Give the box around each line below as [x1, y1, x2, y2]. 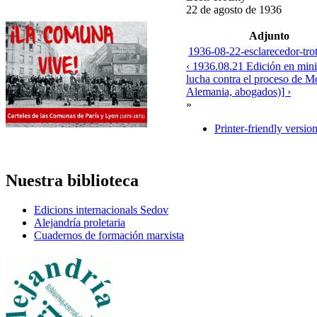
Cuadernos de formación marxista [34, 229, 184, 242]
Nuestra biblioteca [6, 171, 139, 190]
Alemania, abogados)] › [186, 85, 291, 98]
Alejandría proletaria [34, 217, 125, 229]
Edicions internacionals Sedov [34, 204, 168, 217]
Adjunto [249, 29, 289, 42]
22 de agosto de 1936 [186, 3, 282, 16]
